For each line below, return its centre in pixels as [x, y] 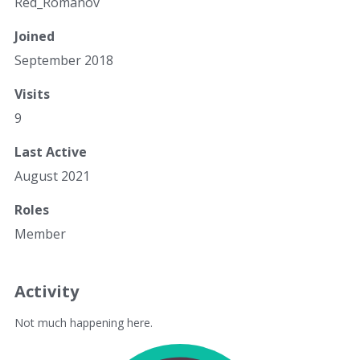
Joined [35, 36]
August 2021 [52, 176]
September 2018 [64, 60]
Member [40, 234]
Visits [32, 94]
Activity [47, 291]
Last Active [51, 152]
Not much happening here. [84, 323]
